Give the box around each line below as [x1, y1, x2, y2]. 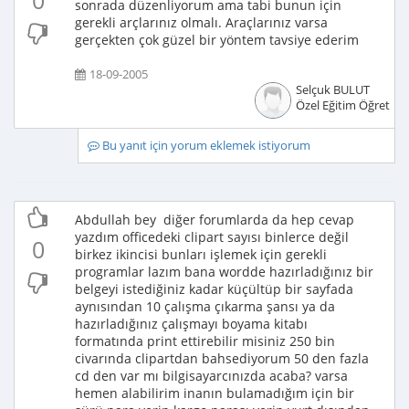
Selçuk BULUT [295, 82, 370, 98]
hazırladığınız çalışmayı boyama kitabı [75, 315, 308, 332]
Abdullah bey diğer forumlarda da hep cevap [75, 211, 354, 228]
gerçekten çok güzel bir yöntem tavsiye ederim [75, 31, 359, 48]
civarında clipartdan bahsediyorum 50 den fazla [75, 350, 369, 367]
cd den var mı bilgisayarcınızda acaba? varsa [75, 367, 348, 384]
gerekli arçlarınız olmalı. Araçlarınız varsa [75, 14, 328, 31]
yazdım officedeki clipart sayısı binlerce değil [75, 228, 349, 246]
